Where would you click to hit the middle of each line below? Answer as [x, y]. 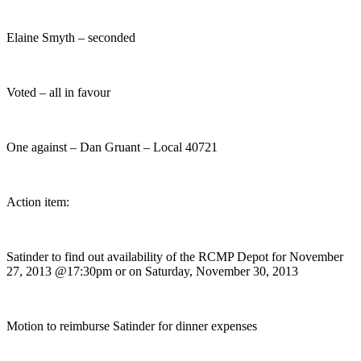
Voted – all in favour [58, 92]
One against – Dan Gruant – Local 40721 [112, 147]
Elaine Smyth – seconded [71, 37]
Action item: [38, 201]
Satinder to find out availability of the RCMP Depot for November [175, 256]
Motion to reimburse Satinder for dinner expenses [132, 326]
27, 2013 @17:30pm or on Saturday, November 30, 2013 [152, 271]
